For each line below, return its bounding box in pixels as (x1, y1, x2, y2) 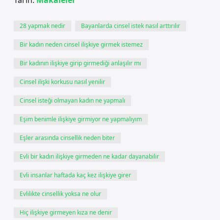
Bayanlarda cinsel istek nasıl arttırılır (81, 22, 180, 30)
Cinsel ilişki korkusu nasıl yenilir (20, 78, 105, 86)
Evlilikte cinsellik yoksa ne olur (20, 190, 101, 198)
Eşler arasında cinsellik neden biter (20, 134, 115, 142)
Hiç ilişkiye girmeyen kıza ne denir (20, 208, 112, 217)
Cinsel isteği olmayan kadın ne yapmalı (20, 96, 125, 105)
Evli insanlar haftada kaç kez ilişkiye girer (20, 171, 131, 179)
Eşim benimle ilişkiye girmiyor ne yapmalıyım (20, 115, 142, 123)
